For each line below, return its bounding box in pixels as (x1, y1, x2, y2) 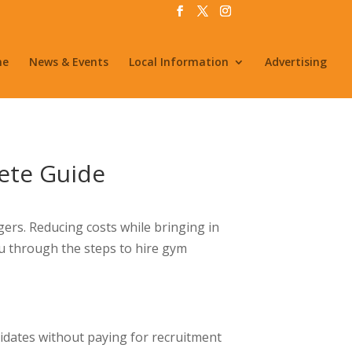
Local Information (129, 53, 229, 69)
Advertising (265, 53, 327, 69)
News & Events (29, 53, 108, 69)
